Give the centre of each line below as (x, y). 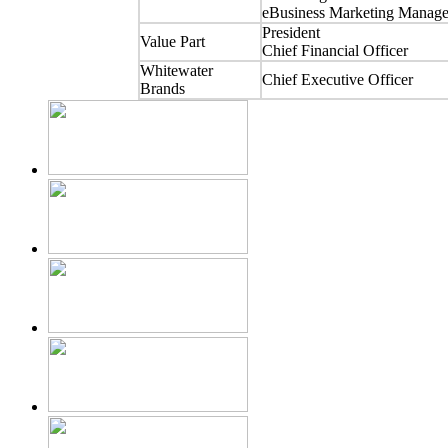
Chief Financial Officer (334, 51)
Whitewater (176, 71)
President (290, 33)
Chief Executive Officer (337, 80)
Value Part (172, 42)
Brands (162, 89)
